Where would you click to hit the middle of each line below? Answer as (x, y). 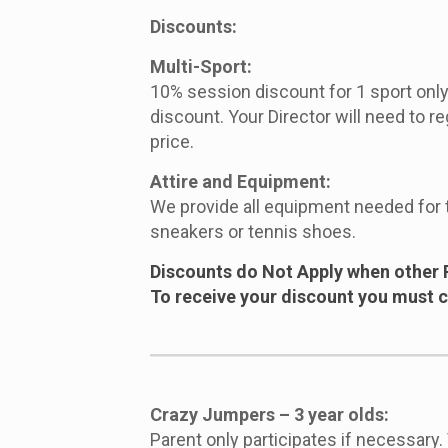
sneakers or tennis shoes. (252, 232)
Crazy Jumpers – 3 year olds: (269, 415)
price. (171, 142)
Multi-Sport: (200, 67)
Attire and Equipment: (240, 182)
